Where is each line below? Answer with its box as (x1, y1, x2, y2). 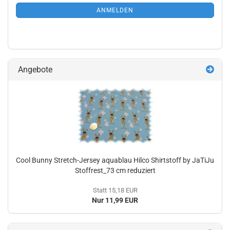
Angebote (16, 65, 52, 74)
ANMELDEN (97, 7, 133, 14)
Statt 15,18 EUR (92, 186, 138, 194)
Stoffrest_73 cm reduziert (74, 166, 156, 175)
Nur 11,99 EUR (92, 196, 138, 204)
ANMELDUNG (15, 3, 55, 11)
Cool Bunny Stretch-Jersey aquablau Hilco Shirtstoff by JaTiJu (16, 156, 214, 164)
